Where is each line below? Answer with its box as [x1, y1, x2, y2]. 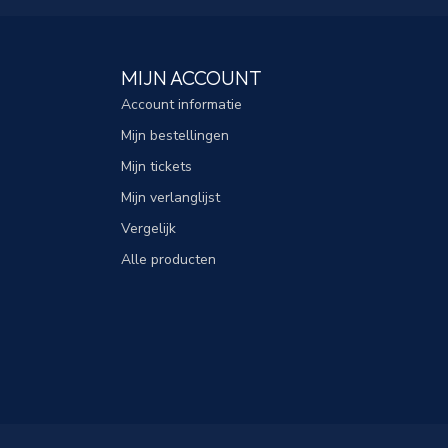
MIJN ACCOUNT [121, 64, 262, 90]
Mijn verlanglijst [121, 187, 220, 207]
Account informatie [121, 94, 242, 114]
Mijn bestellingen [121, 125, 229, 145]
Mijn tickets [121, 156, 192, 176]
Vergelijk [121, 218, 176, 238]
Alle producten [121, 249, 216, 269]
